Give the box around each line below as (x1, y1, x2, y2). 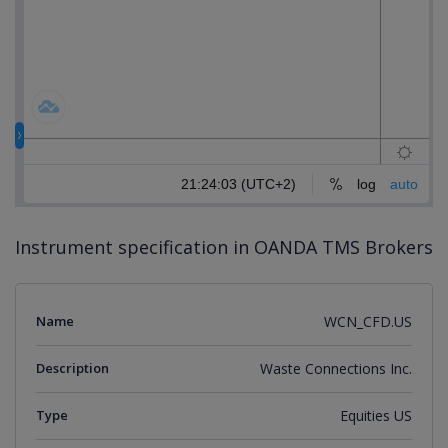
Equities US (340, 406, 412, 425)
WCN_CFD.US (324, 312, 412, 331)
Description (36, 359, 109, 377)
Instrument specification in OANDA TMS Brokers (15, 235, 433, 259)
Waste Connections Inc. (260, 359, 412, 378)
